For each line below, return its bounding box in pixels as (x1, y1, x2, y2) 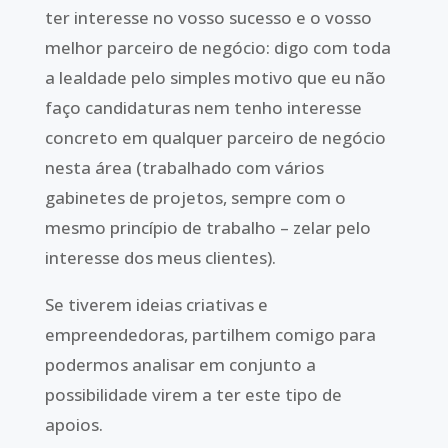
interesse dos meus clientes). (44, 246, 276, 269)
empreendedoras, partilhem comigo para (44, 322, 376, 346)
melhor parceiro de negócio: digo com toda (44, 36, 391, 59)
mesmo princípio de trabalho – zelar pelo (44, 216, 371, 239)
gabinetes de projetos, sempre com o (44, 186, 346, 209)
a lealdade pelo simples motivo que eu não (44, 66, 386, 89)
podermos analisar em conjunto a (44, 352, 316, 376)
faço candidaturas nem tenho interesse (44, 96, 362, 119)
